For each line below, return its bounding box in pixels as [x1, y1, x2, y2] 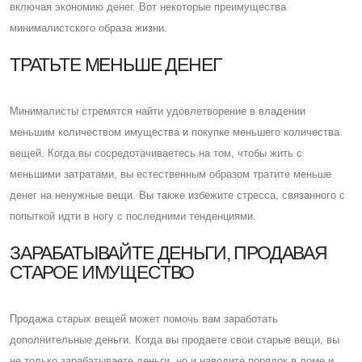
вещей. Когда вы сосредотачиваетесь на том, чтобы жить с [10, 146, 302, 159]
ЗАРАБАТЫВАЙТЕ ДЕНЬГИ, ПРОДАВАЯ [10, 242, 327, 263]
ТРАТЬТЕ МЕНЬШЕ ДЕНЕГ [10, 53, 221, 75]
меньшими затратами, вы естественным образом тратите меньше [10, 167, 331, 180]
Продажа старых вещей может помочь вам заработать [10, 312, 278, 325]
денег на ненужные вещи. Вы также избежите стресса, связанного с [10, 188, 345, 201]
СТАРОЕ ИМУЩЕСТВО [10, 261, 195, 283]
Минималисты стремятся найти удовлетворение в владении [10, 104, 305, 117]
